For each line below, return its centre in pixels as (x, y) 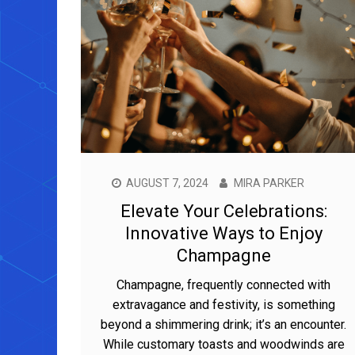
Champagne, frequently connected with (223, 285)
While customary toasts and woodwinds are (223, 345)
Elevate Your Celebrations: (223, 212)
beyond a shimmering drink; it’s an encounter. (223, 325)
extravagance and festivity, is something (223, 305)
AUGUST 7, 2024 (167, 183)
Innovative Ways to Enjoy (223, 234)
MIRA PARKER (269, 183)
